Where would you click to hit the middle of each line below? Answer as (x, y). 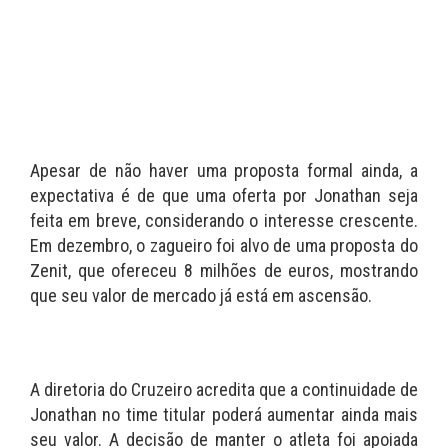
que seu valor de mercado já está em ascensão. (201, 296)
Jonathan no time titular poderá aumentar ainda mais (224, 415)
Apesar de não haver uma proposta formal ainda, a (224, 171)
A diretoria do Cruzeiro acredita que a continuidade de (224, 390)
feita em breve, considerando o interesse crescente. (224, 221)
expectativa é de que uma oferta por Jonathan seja (224, 196)
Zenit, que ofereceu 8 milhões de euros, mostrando (224, 271)
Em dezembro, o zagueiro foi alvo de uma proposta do (224, 246)
